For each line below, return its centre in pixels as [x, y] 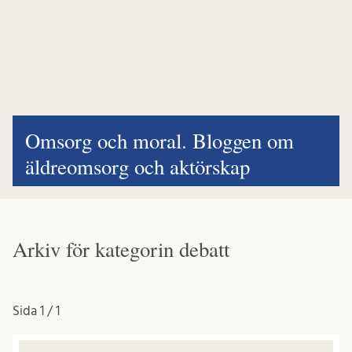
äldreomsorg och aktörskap [137, 166]
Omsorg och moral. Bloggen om [159, 140]
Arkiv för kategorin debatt [121, 249]
